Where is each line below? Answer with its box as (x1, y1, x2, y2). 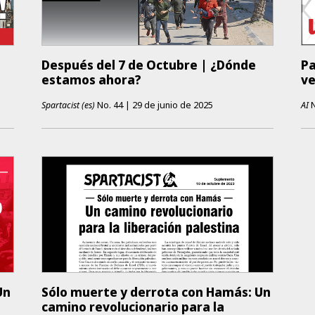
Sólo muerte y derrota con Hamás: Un (41, 284, 271, 301)
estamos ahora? (41, 71, 141, 88)
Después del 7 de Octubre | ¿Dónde (41, 56, 256, 73)
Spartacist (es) (41, 98, 95, 111)
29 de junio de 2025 (131, 98, 213, 111)
